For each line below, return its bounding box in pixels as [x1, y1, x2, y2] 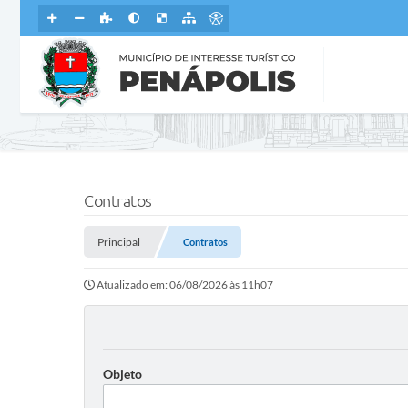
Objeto [103, 366, 142, 382]
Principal [97, 235, 140, 249]
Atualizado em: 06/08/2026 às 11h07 [97, 278, 273, 291]
